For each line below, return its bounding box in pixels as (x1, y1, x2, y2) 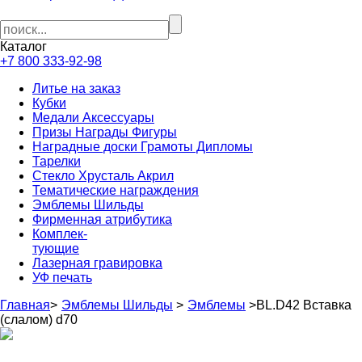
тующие (32, 242, 79, 255)
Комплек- (32, 227, 87, 241)
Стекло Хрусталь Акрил (32, 169, 174, 183)
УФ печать (32, 271, 92, 284)
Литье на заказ (32, 82, 120, 95)
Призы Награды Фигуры (32, 125, 177, 139)
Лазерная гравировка (32, 256, 162, 270)
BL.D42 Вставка (256, 298, 351, 312)
